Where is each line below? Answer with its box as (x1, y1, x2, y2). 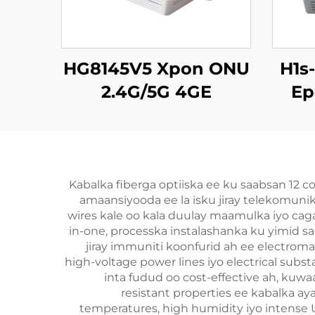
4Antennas (107, 105, 205, 125)
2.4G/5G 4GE (101, 82, 212, 102)
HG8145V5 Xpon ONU (63, 58, 250, 79)
